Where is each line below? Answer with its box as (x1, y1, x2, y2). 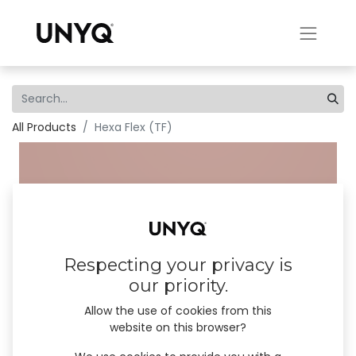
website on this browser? (110, 319, 246, 336)
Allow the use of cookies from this (84, 303, 272, 319)
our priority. (128, 275, 228, 297)
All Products (12, 119, 76, 135)
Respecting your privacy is (64, 254, 292, 277)
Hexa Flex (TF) (95, 119, 172, 135)
